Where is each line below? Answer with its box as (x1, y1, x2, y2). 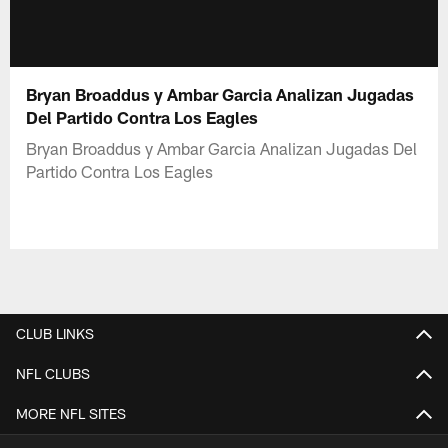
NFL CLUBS (16, 364, 90, 382)
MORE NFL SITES (16, 404, 126, 422)
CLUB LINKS (16, 324, 94, 342)
